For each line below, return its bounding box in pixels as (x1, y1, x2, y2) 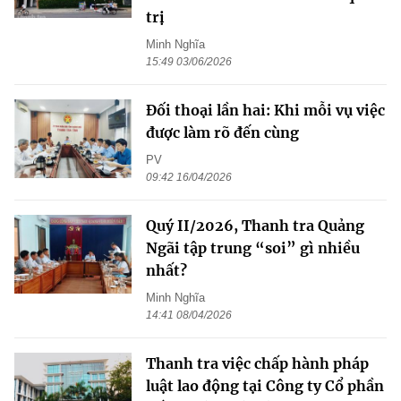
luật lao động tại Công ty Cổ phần (146, 377, 384, 396)
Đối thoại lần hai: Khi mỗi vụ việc (146, 101, 385, 120)
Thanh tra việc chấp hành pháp (146, 354, 369, 373)
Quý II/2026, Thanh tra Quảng (146, 217, 364, 235)
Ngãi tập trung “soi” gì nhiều (146, 239, 360, 258)
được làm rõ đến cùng (146, 124, 299, 142)
